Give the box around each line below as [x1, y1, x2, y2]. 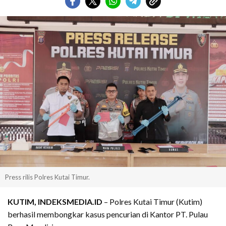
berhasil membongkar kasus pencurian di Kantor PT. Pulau [8, 209, 208, 219]
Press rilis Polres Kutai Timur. [5, 173, 90, 181]
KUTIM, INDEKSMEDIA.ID [8, 196, 102, 206]
